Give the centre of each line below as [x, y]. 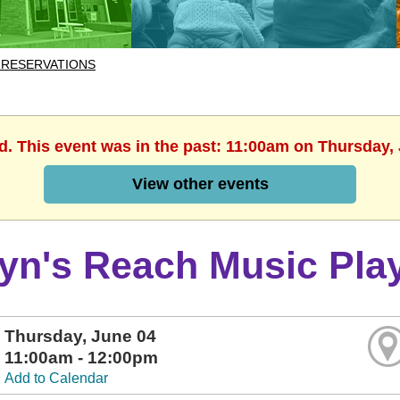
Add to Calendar [57, 378]
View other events [200, 184]
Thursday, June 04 [81, 336]
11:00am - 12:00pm [82, 358]
